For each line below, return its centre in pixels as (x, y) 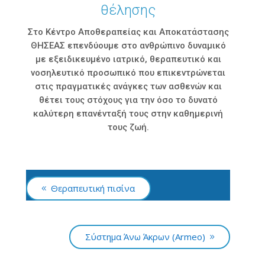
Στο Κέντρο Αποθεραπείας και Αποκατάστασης (128, 32)
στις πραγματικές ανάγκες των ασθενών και (128, 86)
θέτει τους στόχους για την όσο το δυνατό (128, 100)
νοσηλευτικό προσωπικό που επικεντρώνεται (128, 72)
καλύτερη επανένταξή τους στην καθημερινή (128, 113)
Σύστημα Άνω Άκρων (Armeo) (145, 236)
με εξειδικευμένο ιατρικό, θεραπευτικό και (128, 59)
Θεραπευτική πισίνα (93, 188)
